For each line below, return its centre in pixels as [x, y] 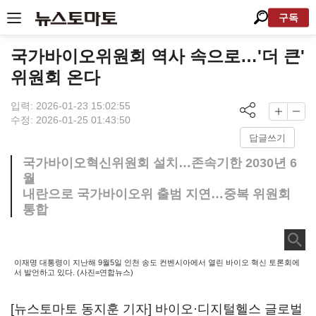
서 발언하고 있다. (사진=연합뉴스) [74, 272]
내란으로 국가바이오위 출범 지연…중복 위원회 [157, 194]
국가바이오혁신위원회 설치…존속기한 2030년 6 [160, 163]
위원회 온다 [55, 77]
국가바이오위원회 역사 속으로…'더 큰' [158, 56]
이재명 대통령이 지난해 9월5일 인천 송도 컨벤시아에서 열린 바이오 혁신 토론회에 [157, 262]
